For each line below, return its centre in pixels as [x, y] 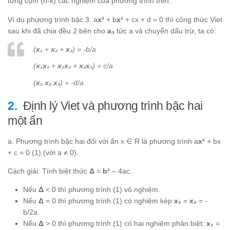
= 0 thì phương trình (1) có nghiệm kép [109, 200]
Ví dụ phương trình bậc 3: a [53, 19]
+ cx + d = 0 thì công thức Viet [173, 19]
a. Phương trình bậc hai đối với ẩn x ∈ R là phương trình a [103, 141]
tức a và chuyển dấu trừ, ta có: [165, 31]
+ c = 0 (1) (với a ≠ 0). [43, 152]
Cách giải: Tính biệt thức [49, 171]
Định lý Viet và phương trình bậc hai [113, 106]
